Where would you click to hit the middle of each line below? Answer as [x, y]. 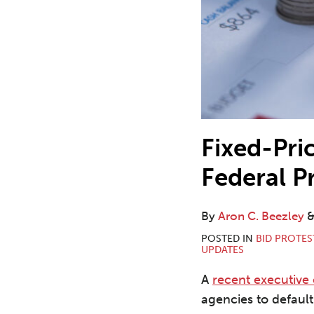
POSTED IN [228, 239]
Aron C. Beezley [261, 216]
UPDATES [223, 250]
